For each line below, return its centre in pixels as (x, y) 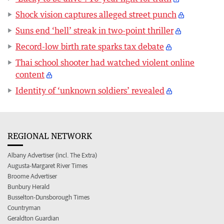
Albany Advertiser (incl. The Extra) (52, 155)
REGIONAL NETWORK (50, 136)
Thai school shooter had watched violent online (105, 62)
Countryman (24, 207)
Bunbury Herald (28, 186)
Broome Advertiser (32, 176)
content (30, 74)
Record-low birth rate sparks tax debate (90, 46)
